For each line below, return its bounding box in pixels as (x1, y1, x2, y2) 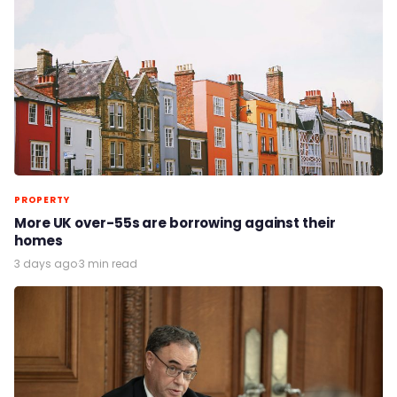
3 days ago (14, 255, 77, 271)
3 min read (79, 255, 137, 271)
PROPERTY (14, 192, 70, 206)
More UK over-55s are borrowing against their (14, 213, 336, 232)
